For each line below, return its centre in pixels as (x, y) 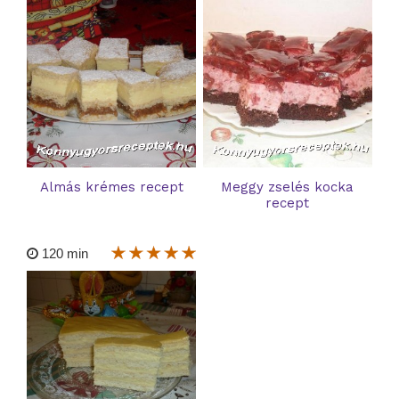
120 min (63, 254)
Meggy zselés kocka (288, 187)
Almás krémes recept (111, 187)
